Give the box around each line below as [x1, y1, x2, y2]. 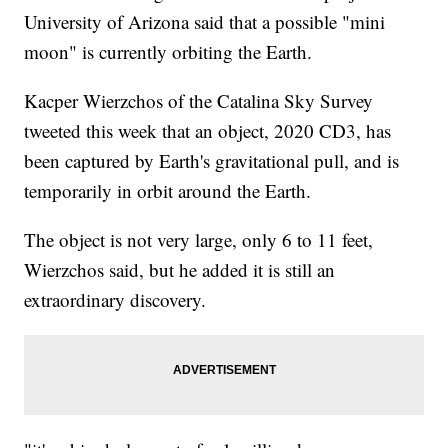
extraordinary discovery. [24, 287, 207, 313]
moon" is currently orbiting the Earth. [24, 39, 313, 65]
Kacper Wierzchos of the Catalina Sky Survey [24, 88, 374, 114]
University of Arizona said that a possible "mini [24, 9, 386, 35]
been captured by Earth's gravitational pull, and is [24, 148, 400, 174]
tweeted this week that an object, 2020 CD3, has [24, 118, 392, 144]
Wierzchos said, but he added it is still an [24, 257, 336, 283]
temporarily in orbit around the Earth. [24, 178, 312, 204]
